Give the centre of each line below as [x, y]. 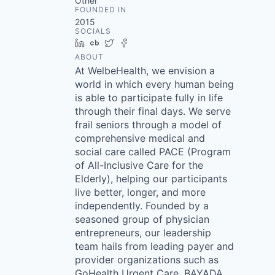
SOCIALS [93, 31]
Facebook [153, 42]
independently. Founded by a [142, 205]
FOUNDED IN [101, 9]
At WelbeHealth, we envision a [145, 70]
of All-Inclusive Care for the [139, 165]
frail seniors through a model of [148, 124]
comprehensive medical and [140, 138]
